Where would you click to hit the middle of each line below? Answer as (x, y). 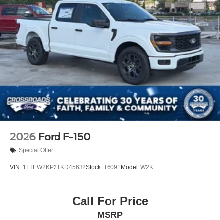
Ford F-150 (65, 137)
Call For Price (110, 201)
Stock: (95, 168)
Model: (131, 168)
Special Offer (36, 151)
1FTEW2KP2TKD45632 (54, 168)
